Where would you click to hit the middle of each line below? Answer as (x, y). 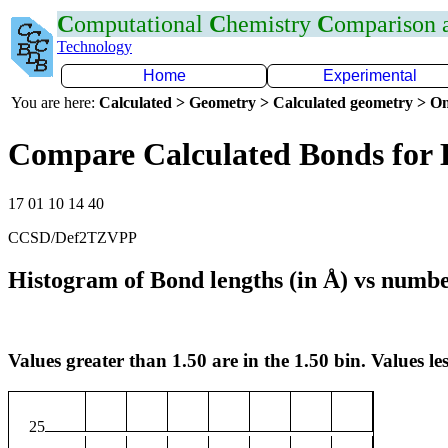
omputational (141, 24)
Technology (94, 46)
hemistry (271, 24)
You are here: (55, 102)
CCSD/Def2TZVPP (72, 237)
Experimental (370, 75)
